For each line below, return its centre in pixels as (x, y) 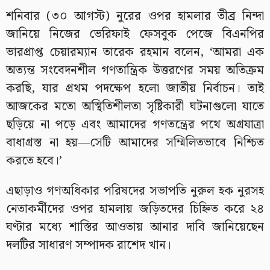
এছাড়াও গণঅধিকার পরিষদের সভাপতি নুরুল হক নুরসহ (135, 191)
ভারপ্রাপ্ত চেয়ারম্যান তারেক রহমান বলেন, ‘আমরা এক (135, 52)
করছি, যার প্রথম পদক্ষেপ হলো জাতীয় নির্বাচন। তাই (135, 88)
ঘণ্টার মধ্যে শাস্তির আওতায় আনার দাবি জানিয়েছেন (135, 227)
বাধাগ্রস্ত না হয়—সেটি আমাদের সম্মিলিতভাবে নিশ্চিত (135, 143)
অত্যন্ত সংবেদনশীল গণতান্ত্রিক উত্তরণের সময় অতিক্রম (135, 70)
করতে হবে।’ (34, 161)
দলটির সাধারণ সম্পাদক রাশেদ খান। (89, 245)
